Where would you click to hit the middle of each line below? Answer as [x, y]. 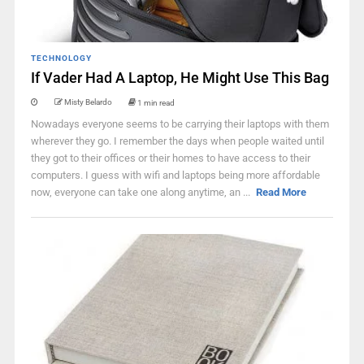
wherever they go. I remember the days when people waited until [177, 141]
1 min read [156, 102]
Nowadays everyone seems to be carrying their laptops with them [180, 124]
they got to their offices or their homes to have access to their [170, 158]
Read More [282, 192]
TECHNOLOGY [61, 58]
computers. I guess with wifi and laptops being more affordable [175, 175]
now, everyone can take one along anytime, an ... [141, 192]
